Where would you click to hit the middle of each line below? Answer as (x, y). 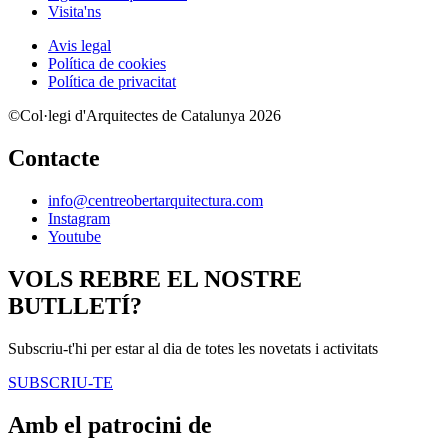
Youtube (74, 237)
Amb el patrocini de (110, 424)
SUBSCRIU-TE (60, 382)
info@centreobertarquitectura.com (155, 201)
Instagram (79, 219)
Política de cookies (107, 64)
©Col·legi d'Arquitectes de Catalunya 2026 (144, 116)
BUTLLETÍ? (75, 306)
